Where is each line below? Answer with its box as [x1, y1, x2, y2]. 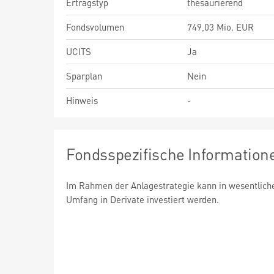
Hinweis [66, 94, 98, 106]
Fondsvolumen [66, 21, 124, 33]
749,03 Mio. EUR [187, 21, 254, 33]
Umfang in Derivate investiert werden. [66, 193, 219, 206]
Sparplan [66, 70, 102, 82]
